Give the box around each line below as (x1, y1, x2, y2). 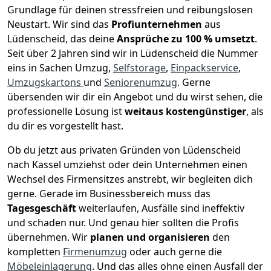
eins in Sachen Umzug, (7, 61, 113, 75)
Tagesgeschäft (7, 201, 79, 215)
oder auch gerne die (127, 245, 222, 259)
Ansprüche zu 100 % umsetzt (117, 32, 255, 46)
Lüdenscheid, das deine (7, 32, 117, 46)
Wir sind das (53, 18, 111, 31)
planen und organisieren (90, 230, 210, 244)
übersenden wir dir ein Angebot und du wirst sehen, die (7, 90, 263, 104)
